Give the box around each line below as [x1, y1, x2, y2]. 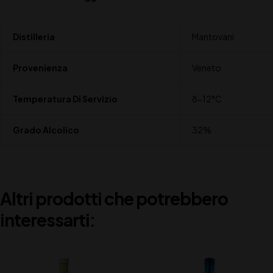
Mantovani [191, 31, 234, 43]
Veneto [191, 62, 221, 74]
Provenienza [12, 62, 68, 74]
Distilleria [12, 31, 55, 43]
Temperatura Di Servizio [12, 93, 118, 105]
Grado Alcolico [12, 124, 79, 136]
